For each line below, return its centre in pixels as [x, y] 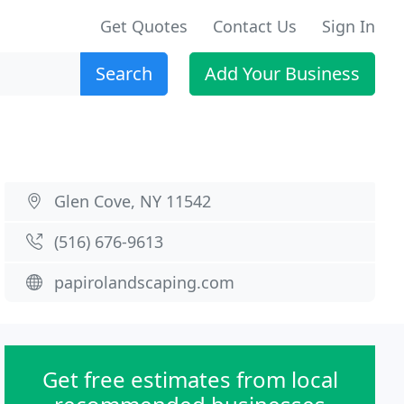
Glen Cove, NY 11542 [133, 201]
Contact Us [255, 26]
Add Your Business [282, 73]
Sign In [349, 26]
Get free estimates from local [190, 379]
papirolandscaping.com [145, 282]
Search [124, 73]
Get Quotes [144, 26]
